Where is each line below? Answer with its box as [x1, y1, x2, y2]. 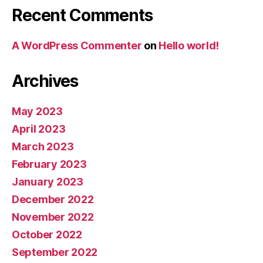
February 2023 [12, 158, 87, 170]
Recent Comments [12, 5, 153, 25]
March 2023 [12, 140, 74, 153]
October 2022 [12, 228, 82, 241]
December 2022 [12, 193, 94, 205]
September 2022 [12, 246, 98, 258]
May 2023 [12, 105, 63, 117]
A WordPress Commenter [12, 39, 142, 52]
